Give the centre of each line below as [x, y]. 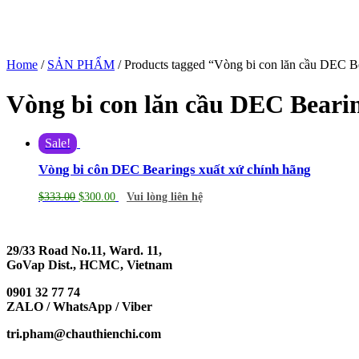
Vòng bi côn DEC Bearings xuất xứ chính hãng [175, 170]
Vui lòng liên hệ [165, 197]
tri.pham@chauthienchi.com [84, 334]
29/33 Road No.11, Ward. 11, [84, 251]
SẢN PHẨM [81, 65]
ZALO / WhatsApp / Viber [79, 307]
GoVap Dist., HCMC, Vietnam [89, 265]
